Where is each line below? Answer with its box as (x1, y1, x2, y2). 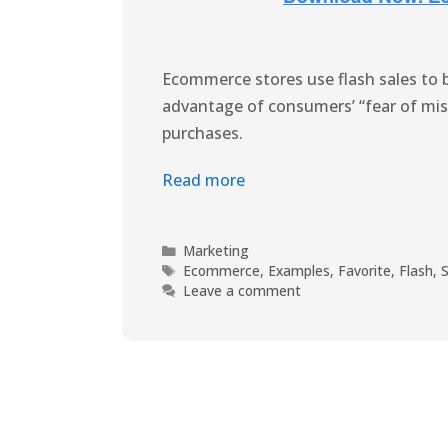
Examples (268, 260, 331, 280)
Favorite (338, 260, 392, 280)
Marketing (183, 240, 250, 260)
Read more (162, 168, 245, 191)
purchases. (162, 121, 243, 144)
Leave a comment (183, 280, 302, 300)
